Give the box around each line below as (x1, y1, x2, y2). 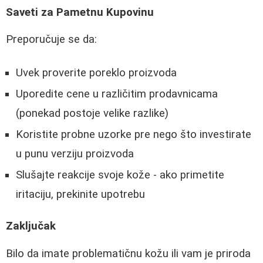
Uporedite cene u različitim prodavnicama (16, 87, 218, 100)
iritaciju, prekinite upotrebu (16, 187, 145, 201)
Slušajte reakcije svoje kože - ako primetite (16, 168, 224, 181)
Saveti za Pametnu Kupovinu (6, 5, 154, 19)
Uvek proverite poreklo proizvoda (16, 66, 177, 79)
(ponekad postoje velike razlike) (16, 106, 168, 120)
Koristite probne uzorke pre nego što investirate (16, 127, 251, 141)
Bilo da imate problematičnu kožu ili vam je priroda (6, 247, 251, 261)
